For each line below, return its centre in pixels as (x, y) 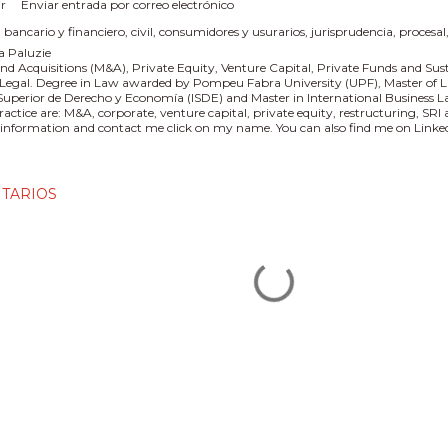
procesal (422, 31)
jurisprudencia (352, 31)
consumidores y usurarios (232, 31)
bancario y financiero (64, 31)
